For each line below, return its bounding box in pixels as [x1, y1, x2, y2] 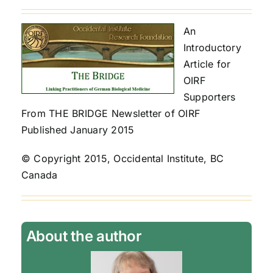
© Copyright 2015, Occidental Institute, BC [21, 152, 224, 165]
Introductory [183, 41, 241, 54]
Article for [183, 58, 231, 71]
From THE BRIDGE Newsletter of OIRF [21, 107, 200, 120]
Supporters [183, 91, 236, 104]
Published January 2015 [21, 124, 135, 136]
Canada [21, 169, 58, 182]
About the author [26, 227, 142, 246]
